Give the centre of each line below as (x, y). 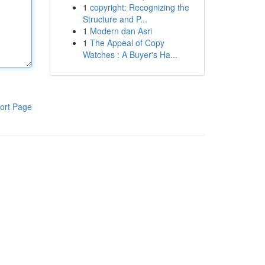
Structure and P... (115, 19)
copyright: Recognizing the (139, 7)
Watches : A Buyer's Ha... (130, 54)
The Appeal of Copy (127, 43)
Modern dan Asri (121, 31)
